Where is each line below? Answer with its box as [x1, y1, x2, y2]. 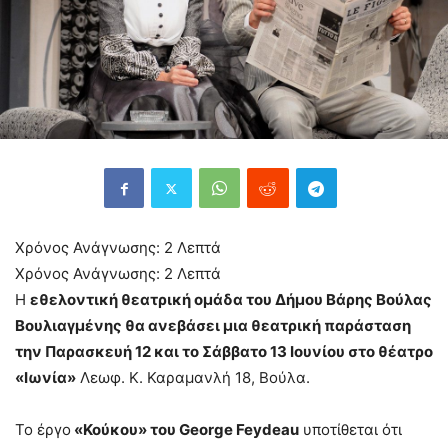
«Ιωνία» [15, 368, 76, 388]
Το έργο [15, 420, 71, 440]
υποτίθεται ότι [299, 420, 402, 440]
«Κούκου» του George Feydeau [71, 420, 299, 440]
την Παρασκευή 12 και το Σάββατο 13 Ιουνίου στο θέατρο [15, 342, 433, 362]
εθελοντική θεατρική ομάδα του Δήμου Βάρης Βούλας [30, 290, 432, 310]
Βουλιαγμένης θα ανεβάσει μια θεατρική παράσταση [15, 316, 411, 336]
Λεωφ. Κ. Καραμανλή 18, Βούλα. [76, 368, 310, 388]
